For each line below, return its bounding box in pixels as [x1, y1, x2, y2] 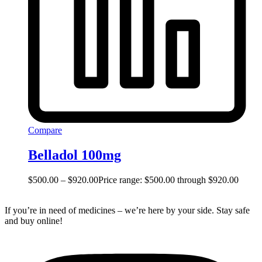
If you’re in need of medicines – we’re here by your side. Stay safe [5, 205, 250, 216]
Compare [28, 125, 62, 136]
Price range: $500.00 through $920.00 [98, 175, 239, 185]
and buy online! [5, 216, 63, 226]
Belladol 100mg [28, 147, 121, 163]
